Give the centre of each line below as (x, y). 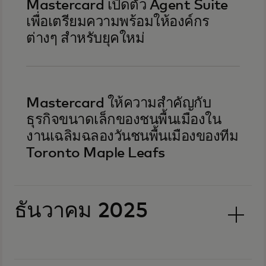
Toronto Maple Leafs (96, 153)
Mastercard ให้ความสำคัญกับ (119, 103)
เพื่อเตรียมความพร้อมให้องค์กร (118, 22)
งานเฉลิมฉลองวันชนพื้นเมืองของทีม (132, 137)
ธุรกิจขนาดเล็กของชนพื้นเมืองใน (124, 120)
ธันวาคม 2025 (81, 211)
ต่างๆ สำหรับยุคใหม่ (85, 39)
